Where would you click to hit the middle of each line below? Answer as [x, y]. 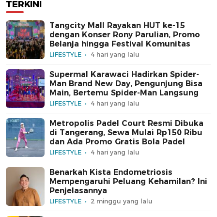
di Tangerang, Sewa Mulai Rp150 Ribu [126, 133]
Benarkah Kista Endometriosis [111, 172]
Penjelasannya [78, 191]
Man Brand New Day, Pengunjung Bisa [126, 84]
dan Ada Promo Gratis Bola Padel [117, 142]
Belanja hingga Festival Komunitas [120, 44]
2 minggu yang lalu [122, 201]
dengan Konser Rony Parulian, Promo [125, 35]
